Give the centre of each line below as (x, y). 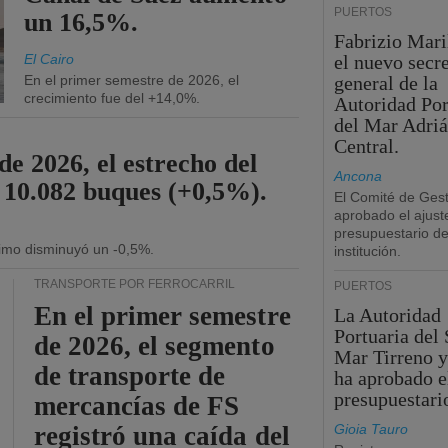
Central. (367, 146)
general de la (386, 83)
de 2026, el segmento (154, 346)
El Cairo (49, 59)
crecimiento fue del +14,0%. (112, 98)
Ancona (358, 176)
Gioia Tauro (371, 429)
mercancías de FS (137, 406)
